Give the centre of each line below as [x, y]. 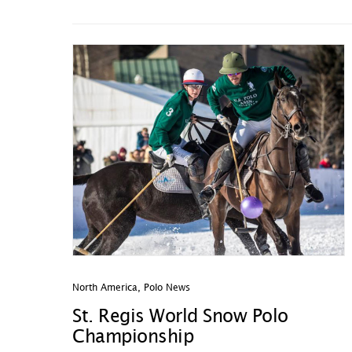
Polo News [167, 288]
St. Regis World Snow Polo [180, 317]
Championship [133, 337]
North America [105, 288]
